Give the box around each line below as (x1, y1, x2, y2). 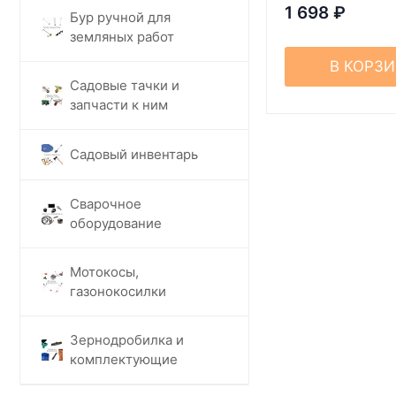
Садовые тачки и (70, 76, 179, 94)
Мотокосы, (70, 263, 139, 280)
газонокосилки (70, 282, 166, 300)
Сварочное (70, 194, 141, 212)
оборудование (70, 214, 162, 232)
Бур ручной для (70, 8, 171, 26)
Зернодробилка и (70, 331, 184, 348)
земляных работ (70, 27, 174, 45)
